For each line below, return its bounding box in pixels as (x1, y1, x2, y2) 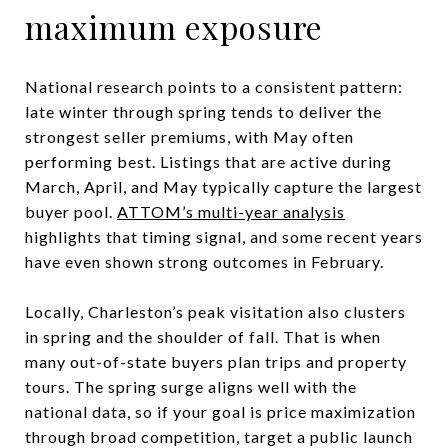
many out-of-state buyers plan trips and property (25, 351, 407, 371)
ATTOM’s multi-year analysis (117, 201, 345, 221)
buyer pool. (25, 201, 117, 221)
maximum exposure (25, 4, 323, 48)
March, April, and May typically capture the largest (25, 176, 422, 196)
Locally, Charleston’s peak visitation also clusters (25, 301, 406, 321)
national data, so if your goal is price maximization (25, 401, 416, 421)
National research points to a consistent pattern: (25, 76, 403, 96)
